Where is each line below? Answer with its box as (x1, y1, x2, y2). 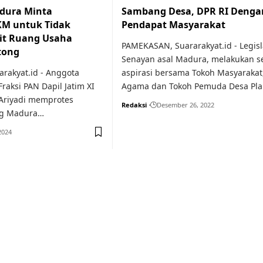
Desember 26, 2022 (157, 100, 214, 109)
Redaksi (122, 100, 147, 109)
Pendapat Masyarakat (122, 18, 225, 31)
